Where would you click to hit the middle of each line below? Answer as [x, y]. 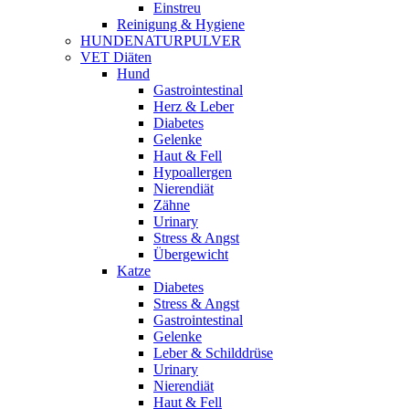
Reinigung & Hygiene [181, 24]
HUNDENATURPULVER [161, 41]
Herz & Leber [194, 106]
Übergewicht [191, 254]
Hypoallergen [193, 172]
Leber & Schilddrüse [213, 353]
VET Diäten [116, 57]
